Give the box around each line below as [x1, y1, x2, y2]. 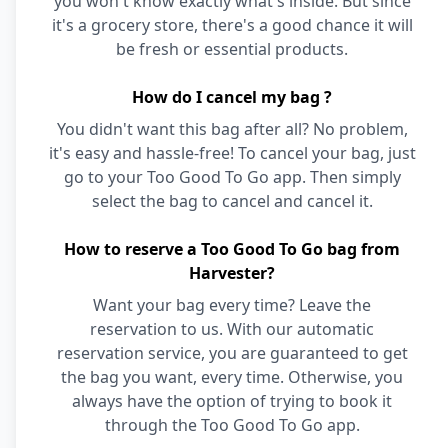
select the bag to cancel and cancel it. [91, 190, 373, 212]
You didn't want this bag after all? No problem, [56, 118, 408, 140]
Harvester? [189, 262, 275, 284]
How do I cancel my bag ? [132, 86, 332, 108]
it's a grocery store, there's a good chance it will [51, 14, 413, 36]
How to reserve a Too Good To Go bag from [64, 238, 400, 260]
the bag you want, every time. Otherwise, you [61, 366, 403, 388]
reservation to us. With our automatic [90, 318, 374, 340]
